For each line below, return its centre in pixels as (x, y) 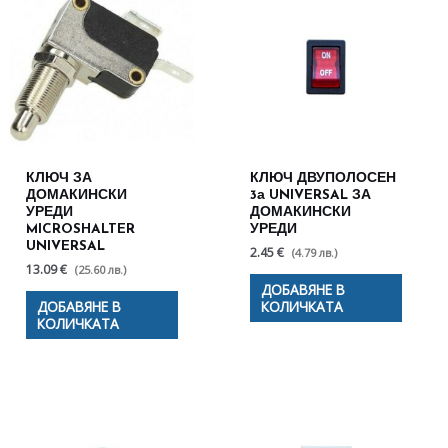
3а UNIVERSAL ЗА (311, 196)
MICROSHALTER (81, 230)
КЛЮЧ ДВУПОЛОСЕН (323, 179)
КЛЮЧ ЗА (59, 179)
